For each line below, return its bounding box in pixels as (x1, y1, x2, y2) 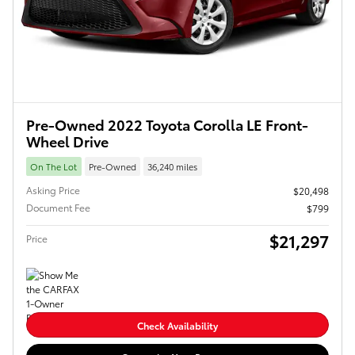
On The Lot (30, 159, 78, 173)
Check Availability (137, 318, 218, 332)
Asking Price (26, 182, 80, 197)
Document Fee (26, 200, 90, 214)
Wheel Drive (26, 131, 109, 151)
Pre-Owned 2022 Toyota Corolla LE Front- (26, 114, 308, 135)
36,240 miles (147, 159, 198, 173)
